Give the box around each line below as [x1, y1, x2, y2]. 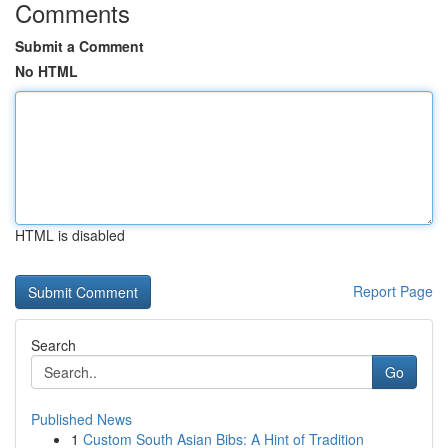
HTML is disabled [15, 225, 125, 245]
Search [31, 335, 76, 355]
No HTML [15, 61, 78, 81]
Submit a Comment [15, 36, 144, 56]
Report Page [353, 281, 433, 301]
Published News [31, 409, 132, 429]
